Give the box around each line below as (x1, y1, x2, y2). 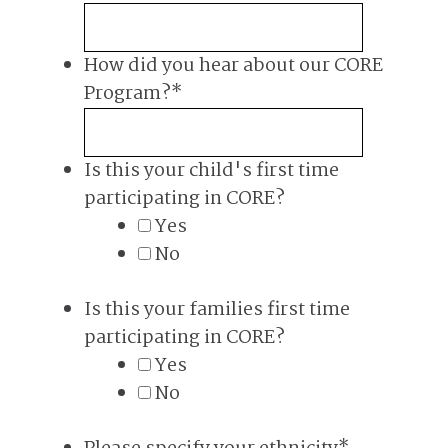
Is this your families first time (84, 295, 350, 325)
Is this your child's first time (84, 156, 339, 186)
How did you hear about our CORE (84, 51, 383, 81)
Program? (84, 79, 171, 109)
